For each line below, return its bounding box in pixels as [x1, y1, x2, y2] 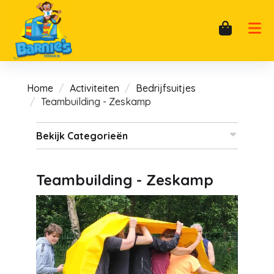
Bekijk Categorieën [36, 130, 128, 142]
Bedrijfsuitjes [136, 82, 196, 94]
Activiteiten [70, 82, 119, 94]
